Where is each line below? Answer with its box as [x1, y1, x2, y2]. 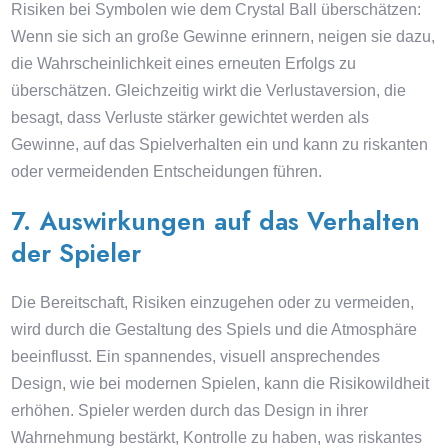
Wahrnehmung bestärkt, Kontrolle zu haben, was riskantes [11, 429, 423, 446]
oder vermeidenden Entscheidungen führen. [11, 163, 323, 180]
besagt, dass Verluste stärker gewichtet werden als [11, 109, 370, 126]
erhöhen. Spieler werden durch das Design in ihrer [11, 402, 369, 419]
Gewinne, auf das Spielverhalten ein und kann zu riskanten [11, 136, 429, 153]
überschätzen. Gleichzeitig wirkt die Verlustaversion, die [11, 82, 407, 99]
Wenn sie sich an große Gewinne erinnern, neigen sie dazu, [11, 28, 436, 45]
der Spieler [11, 235, 142, 271]
